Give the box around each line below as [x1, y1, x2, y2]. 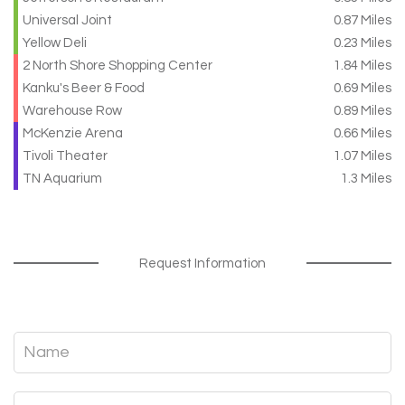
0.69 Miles [334, 80, 391, 95]
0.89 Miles [334, 103, 391, 118]
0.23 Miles [334, 35, 391, 50]
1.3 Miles [341, 171, 391, 185]
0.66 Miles [334, 126, 391, 140]
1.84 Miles [334, 58, 391, 72]
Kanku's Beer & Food [23, 80, 145, 95]
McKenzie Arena [23, 126, 123, 140]
